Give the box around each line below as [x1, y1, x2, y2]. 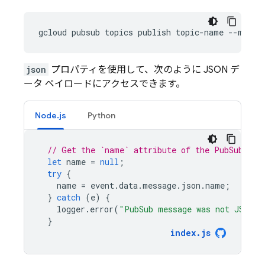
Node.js [35, 110, 66, 121]
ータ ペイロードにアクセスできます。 [24, 78, 185, 90]
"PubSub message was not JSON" [119, 203, 259, 215]
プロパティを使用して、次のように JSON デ [49, 64, 240, 76]
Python [88, 110, 115, 121]
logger [57, 203, 85, 215]
